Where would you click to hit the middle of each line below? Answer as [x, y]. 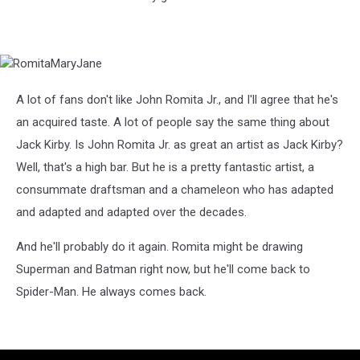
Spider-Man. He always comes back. [111, 292]
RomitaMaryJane [51, 65]
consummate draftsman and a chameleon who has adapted [175, 190]
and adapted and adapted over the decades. [131, 213]
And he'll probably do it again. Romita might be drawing [160, 247]
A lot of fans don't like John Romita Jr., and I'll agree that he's [177, 100]
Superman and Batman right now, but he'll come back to [163, 270]
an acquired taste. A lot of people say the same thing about [173, 123]
